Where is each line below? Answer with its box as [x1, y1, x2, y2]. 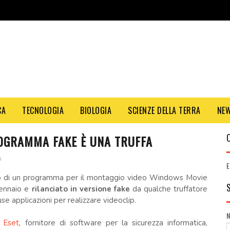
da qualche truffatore [129, 184, 208, 194]
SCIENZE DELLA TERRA [128, 104, 201, 117]
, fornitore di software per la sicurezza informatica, [19, 218, 208, 228]
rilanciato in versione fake [29, 184, 130, 194]
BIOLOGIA [80, 104, 111, 117]
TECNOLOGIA [22, 104, 64, 117]
